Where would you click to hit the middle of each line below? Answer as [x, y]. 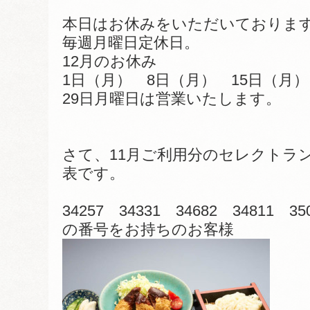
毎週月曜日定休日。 [131, 43]
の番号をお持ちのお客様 [148, 229]
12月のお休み [110, 61]
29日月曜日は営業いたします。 [172, 99]
